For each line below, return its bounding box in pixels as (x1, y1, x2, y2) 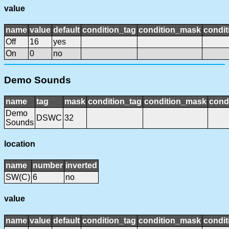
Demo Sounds (4, 74, 71, 85)
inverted (65, 161, 97, 170)
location (4, 139, 35, 148)
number (33, 161, 63, 170)
